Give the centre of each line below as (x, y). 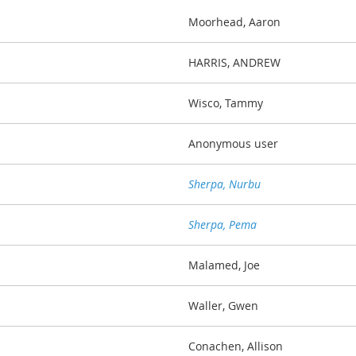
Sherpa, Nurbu (224, 184)
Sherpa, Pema (222, 224)
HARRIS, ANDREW (234, 62)
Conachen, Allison (236, 346)
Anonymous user (233, 143)
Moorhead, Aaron (234, 21)
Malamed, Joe (224, 265)
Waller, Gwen (223, 305)
